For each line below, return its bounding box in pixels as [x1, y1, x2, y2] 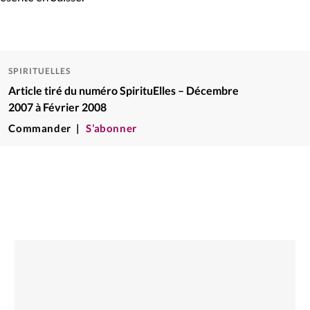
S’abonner [86, 121, 137, 134]
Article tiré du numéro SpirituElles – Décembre [8, 83, 239, 97]
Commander [8, 121, 71, 134]
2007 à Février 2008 [8, 100, 107, 113]
